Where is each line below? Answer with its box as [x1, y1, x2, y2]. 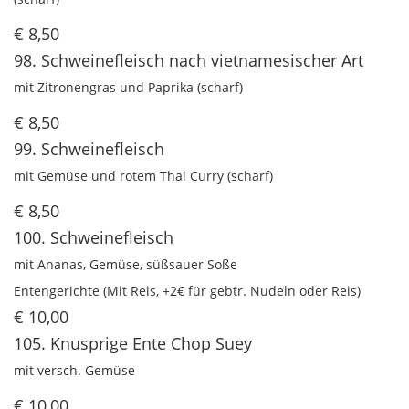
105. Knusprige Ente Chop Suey [14, 332, 252, 355]
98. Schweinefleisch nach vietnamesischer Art [14, 49, 363, 72]
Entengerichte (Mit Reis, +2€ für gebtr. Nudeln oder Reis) [14, 282, 361, 300]
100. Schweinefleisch [14, 226, 173, 249]
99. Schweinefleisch [14, 138, 164, 161]
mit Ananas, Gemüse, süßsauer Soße [14, 256, 237, 274]
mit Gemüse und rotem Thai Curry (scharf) [14, 167, 273, 185]
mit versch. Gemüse [14, 362, 135, 380]
